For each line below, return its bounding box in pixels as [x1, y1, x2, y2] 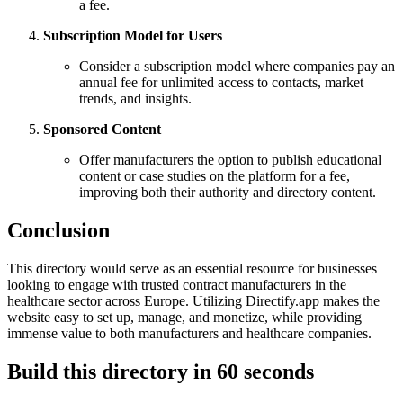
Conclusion [7, 219, 110, 243]
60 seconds [217, 359, 314, 383]
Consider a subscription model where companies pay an [79, 58, 395, 75]
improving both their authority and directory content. [79, 184, 376, 201]
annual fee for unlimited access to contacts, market [79, 75, 363, 91]
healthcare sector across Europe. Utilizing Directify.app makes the [7, 293, 380, 309]
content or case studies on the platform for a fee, [79, 168, 350, 184]
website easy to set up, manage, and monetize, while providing [7, 309, 362, 326]
